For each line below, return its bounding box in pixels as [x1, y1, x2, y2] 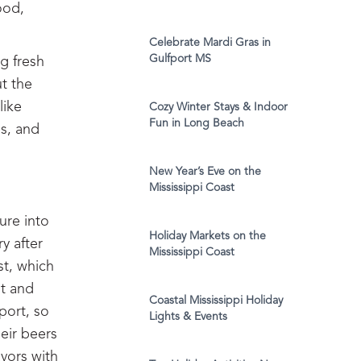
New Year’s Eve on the [149, 166, 261, 178]
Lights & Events [149, 311, 227, 323]
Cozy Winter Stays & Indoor [149, 102, 288, 114]
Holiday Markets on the [149, 230, 266, 243]
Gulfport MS [149, 53, 211, 65]
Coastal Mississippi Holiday [149, 295, 283, 307]
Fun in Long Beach [149, 118, 244, 130]
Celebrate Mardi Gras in [149, 37, 271, 49]
